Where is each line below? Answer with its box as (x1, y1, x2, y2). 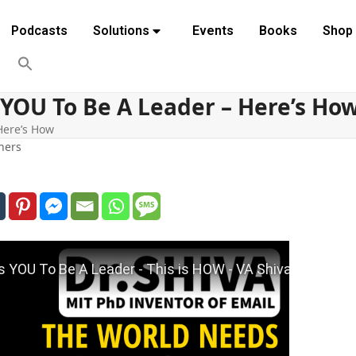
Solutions (92, 23, 149, 38)
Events (192, 23, 234, 38)
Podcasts (10, 23, 68, 38)
